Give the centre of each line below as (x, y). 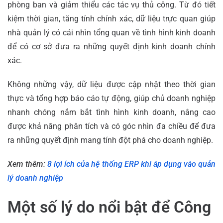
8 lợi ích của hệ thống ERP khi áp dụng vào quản (132, 164)
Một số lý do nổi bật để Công (109, 207)
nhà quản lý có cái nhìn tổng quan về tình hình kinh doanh (111, 32)
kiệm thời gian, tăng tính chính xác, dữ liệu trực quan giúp (111, 18)
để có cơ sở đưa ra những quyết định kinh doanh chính (111, 46)
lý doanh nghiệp (35, 178)
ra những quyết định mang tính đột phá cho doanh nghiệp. (110, 140)
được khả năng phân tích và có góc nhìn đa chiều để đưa (111, 126)
